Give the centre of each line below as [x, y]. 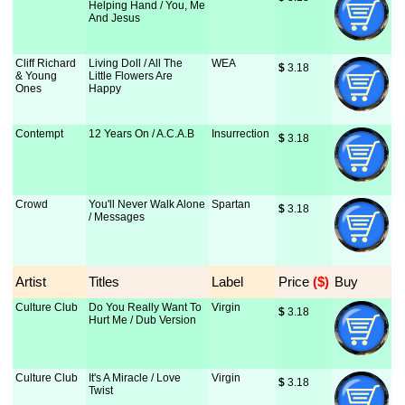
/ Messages [117, 217]
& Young [37, 76]
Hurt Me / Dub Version [143, 320]
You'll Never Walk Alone [147, 204]
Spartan [231, 204]
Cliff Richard [46, 63]
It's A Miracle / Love [135, 378]
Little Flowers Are [131, 76]
